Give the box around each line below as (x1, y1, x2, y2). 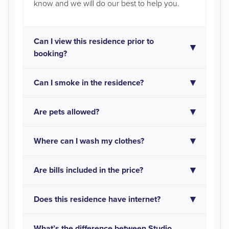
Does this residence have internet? (34, 194, 163, 205)
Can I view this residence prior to (34, 36, 154, 47)
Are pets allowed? (34, 107, 99, 118)
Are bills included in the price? (34, 165, 145, 176)
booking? (34, 49, 67, 59)
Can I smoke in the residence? (34, 78, 144, 88)
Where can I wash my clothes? (34, 136, 144, 147)
